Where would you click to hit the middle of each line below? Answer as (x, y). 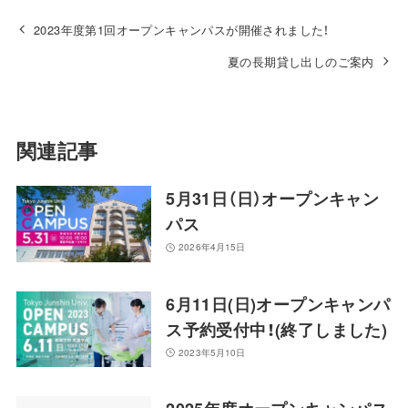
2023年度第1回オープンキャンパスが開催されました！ (182, 29)
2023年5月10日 (212, 352)
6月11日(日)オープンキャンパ (278, 304)
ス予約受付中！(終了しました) (277, 329)
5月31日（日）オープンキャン (273, 199)
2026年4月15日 (212, 247)
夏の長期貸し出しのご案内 (301, 61)
